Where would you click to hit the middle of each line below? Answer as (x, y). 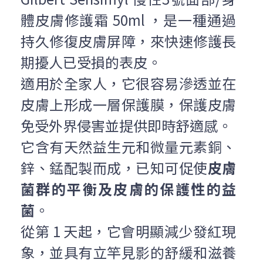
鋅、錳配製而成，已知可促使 (114, 168)
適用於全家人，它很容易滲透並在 (128, 83)
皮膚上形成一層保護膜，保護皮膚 (128, 104)
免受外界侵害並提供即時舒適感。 (126, 125)
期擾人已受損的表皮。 (91, 62)
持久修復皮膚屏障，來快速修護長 (128, 41)
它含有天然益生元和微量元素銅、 (128, 146)
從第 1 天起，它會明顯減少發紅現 (128, 231)
